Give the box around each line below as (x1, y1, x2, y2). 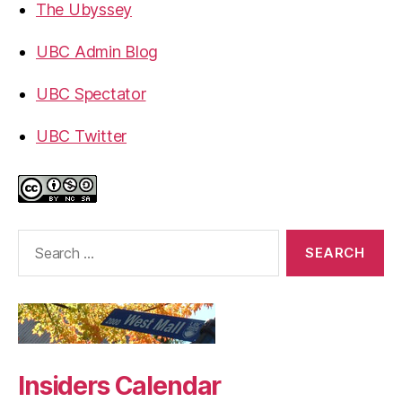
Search (10, 229, 60, 248)
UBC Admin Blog (36, 42, 159, 61)
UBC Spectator (36, 84, 146, 103)
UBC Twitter (36, 127, 127, 145)
